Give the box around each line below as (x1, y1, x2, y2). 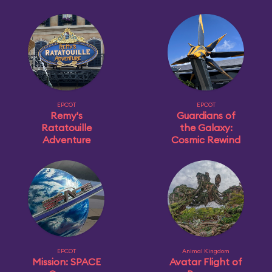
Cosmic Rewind (171, 134, 240, 146)
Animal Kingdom (182, 247, 229, 255)
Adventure (42, 134, 90, 146)
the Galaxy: (179, 121, 233, 134)
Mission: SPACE (32, 256, 101, 268)
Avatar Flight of (169, 256, 242, 268)
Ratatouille (41, 121, 92, 134)
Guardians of (176, 109, 236, 121)
